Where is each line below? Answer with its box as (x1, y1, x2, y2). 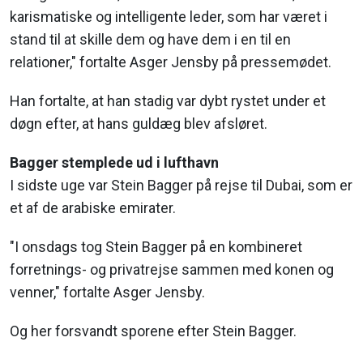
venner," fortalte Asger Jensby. (10, 284, 205, 301)
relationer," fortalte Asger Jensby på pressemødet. (10, 53, 331, 70)
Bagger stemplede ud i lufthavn (10, 154, 219, 171)
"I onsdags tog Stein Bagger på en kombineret (10, 238, 302, 255)
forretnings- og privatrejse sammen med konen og (10, 261, 334, 278)
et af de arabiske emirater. (10, 199, 176, 216)
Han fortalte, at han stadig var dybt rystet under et (10, 92, 326, 109)
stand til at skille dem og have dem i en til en (10, 31, 291, 48)
